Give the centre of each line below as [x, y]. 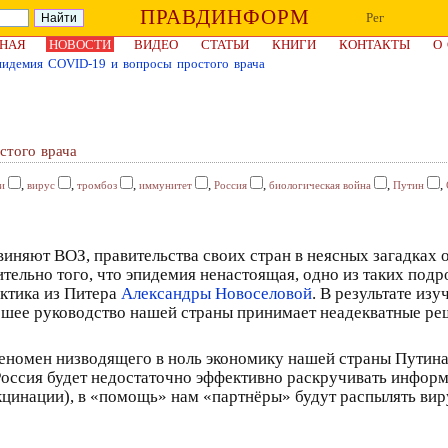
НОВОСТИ [80, 44]
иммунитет [165, 185]
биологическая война [320, 185]
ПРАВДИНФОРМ [224, 17]
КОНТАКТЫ [374, 44]
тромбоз [97, 185]
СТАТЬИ [225, 44]
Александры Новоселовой [216, 293]
